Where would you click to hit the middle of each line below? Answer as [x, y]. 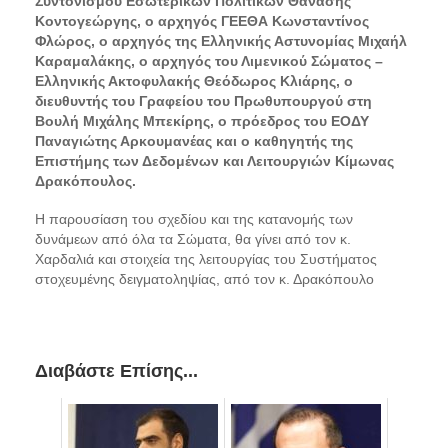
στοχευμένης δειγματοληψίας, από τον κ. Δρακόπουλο [204, 278]
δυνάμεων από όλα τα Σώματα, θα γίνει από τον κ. [193, 238]
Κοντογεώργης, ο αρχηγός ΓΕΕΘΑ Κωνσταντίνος [202, 20]
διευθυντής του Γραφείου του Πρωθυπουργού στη [203, 100]
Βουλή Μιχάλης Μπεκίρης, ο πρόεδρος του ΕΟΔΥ [202, 120]
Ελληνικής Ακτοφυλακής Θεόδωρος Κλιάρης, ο [194, 80]
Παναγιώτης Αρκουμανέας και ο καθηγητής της [194, 140]
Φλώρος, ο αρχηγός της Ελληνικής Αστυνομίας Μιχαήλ [221, 40]
